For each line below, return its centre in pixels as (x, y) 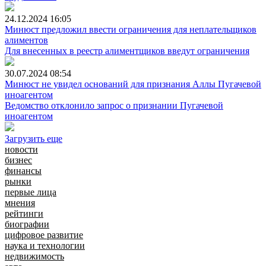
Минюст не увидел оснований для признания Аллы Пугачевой (133, 84)
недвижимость (34, 256)
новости (21, 149)
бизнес (18, 160)
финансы (23, 170)
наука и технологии (45, 245)
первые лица (31, 192)
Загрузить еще (34, 138)
